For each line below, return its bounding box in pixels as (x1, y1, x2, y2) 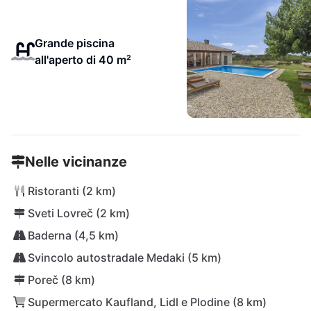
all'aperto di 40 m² (34, 53, 131, 67)
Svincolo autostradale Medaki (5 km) (28, 251, 221, 264)
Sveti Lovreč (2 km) (28, 206, 130, 220)
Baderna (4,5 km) (28, 228, 119, 242)
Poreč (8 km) (28, 273, 95, 287)
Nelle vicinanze (25, 153, 127, 170)
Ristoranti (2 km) (28, 184, 116, 198)
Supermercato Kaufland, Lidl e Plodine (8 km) (28, 295, 267, 309)
